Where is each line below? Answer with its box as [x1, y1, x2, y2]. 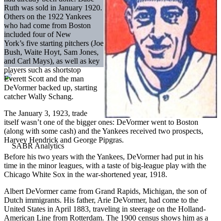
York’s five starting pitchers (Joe [4, 38, 104, 47]
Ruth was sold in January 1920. [4, 3, 102, 12]
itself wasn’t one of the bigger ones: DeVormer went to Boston [4, 117, 198, 126]
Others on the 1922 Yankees [4, 12, 91, 21]
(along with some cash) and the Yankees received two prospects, [4, 126, 203, 135]
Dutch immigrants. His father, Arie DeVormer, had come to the [4, 195, 198, 204]
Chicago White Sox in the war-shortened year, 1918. [4, 170, 167, 179]
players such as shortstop [4, 65, 81, 74]
